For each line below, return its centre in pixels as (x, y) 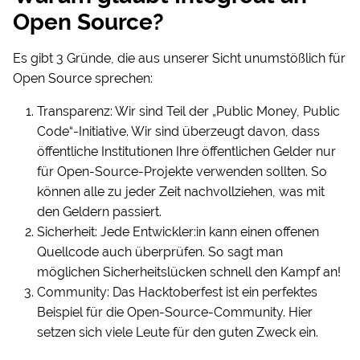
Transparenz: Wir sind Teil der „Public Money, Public (188, 112)
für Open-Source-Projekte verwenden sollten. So (182, 172)
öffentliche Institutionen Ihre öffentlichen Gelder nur (186, 152)
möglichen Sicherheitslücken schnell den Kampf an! (189, 272)
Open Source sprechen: (83, 79)
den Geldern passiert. (99, 212)
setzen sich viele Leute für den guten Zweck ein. (178, 333)
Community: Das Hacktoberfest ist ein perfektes (177, 292)
